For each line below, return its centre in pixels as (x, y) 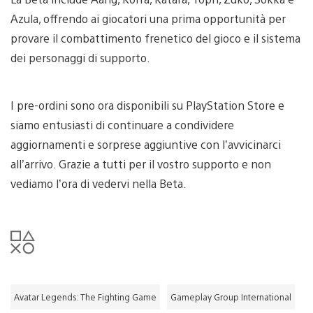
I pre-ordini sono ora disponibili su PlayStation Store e (147, 105)
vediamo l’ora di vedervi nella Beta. (99, 184)
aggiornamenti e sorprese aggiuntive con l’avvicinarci (146, 145)
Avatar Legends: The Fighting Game (85, 297)
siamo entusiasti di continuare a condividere (122, 125)
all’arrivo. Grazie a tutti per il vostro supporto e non (141, 164)
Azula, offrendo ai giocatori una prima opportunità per (148, 19)
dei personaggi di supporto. (80, 58)
